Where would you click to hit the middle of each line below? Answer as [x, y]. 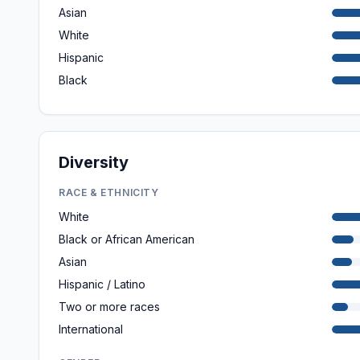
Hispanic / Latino [102, 284]
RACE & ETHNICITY [109, 192]
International [91, 329]
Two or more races [109, 307]
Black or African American [127, 239]
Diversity [94, 162]
